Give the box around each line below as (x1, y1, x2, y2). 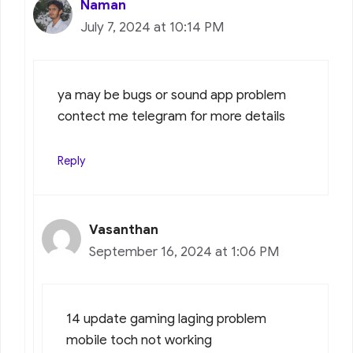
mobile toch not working (66, 332, 212, 349)
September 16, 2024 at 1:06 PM (89, 243, 279, 260)
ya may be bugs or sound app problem (58, 86, 286, 103)
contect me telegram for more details (58, 107, 285, 124)
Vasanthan (89, 221, 158, 238)
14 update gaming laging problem (66, 310, 266, 328)
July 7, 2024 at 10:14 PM (80, 19, 224, 36)
